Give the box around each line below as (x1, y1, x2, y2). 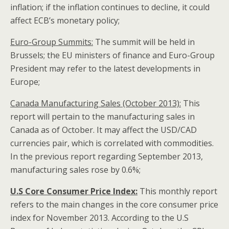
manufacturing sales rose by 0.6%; (10, 164, 141, 176)
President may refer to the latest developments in (10, 63, 200, 75)
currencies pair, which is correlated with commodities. (10, 138, 214, 149)
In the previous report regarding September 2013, (10, 151, 203, 163)
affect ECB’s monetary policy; (10, 15, 120, 27)
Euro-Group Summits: (10, 36, 93, 48)
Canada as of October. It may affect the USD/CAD (10, 124, 197, 136)
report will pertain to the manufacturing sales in (10, 111, 195, 123)
